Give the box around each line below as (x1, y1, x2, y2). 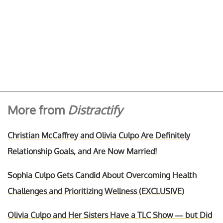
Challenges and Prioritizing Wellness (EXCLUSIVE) (7, 186, 184, 196)
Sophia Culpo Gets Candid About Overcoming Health (7, 170, 197, 180)
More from (7, 102, 68, 117)
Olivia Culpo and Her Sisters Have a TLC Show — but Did (7, 210, 212, 220)
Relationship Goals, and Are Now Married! (7, 146, 157, 156)
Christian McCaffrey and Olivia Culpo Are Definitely (7, 130, 190, 140)
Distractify (68, 102, 122, 117)
